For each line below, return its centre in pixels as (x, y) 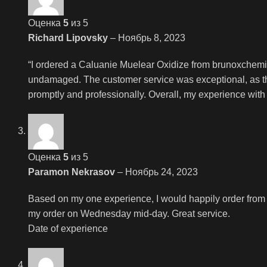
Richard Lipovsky (69, 38)
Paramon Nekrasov (73, 172)
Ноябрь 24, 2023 (162, 172)
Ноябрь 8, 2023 (152, 38)
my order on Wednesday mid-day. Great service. (129, 213)
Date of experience (68, 228)
